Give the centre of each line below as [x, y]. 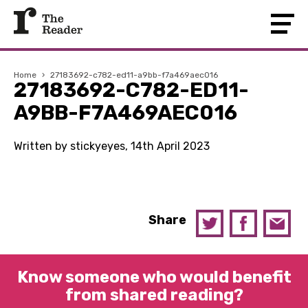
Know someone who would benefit [154, 277]
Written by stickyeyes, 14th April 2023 [112, 146]
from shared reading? [154, 295]
